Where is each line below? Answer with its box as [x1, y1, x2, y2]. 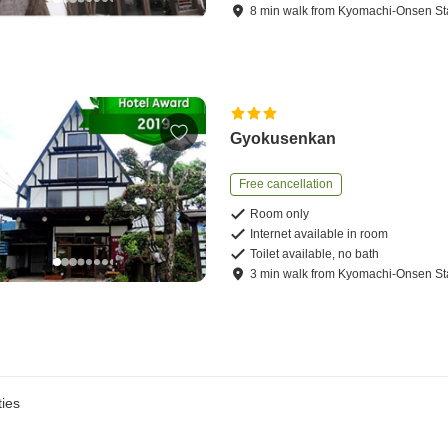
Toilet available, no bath [250, 247, 380, 262]
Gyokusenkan [230, 130, 337, 148]
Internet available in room [250, 227, 389, 242]
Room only [250, 207, 310, 222]
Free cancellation [239, 177, 334, 192]
